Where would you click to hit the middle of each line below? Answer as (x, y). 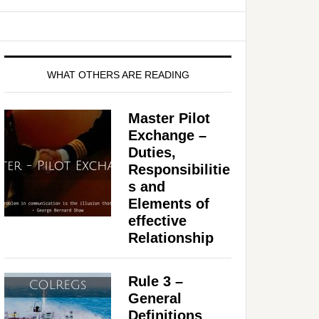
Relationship (171, 237)
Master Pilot (169, 118)
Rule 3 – (156, 281)
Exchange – (167, 135)
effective (157, 220)
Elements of (169, 203)
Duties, (152, 152)
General (155, 298)
